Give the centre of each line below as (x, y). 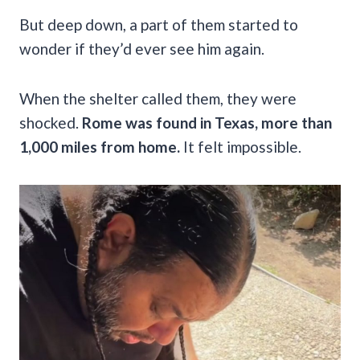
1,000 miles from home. (100, 146)
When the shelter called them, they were (158, 98)
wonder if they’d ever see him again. (142, 48)
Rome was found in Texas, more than (207, 122)
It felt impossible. (241, 146)
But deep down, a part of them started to (159, 24)
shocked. (51, 122)
